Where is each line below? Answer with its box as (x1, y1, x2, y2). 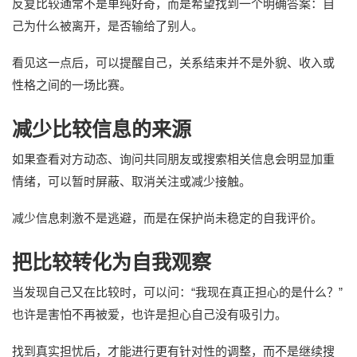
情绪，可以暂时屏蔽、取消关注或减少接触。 (12, 174, 251, 188)
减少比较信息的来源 (12, 117, 191, 140)
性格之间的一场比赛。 (12, 77, 131, 92)
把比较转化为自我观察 (12, 250, 211, 273)
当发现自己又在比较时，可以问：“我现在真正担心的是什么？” (12, 284, 343, 299)
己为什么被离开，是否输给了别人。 (12, 18, 203, 33)
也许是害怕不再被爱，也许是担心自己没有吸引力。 (12, 307, 287, 321)
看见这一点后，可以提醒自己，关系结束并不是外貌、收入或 (12, 55, 335, 69)
